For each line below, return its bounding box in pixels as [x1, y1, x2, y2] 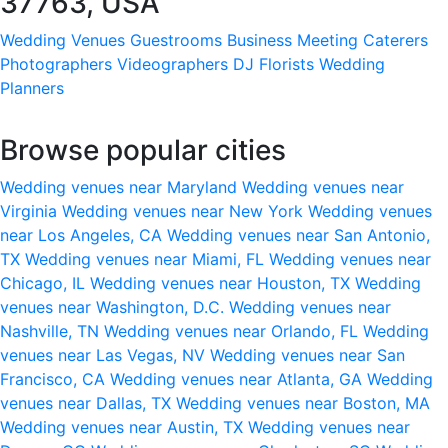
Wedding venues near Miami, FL [25, 248, 269, 269]
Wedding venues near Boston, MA [176, 392, 430, 413]
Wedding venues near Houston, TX [90, 272, 355, 293]
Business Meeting [227, 29, 358, 50]
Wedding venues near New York [62, 200, 308, 221]
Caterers [363, 29, 428, 50]
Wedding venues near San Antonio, [167, 224, 430, 245]
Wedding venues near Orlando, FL [104, 320, 363, 341]
